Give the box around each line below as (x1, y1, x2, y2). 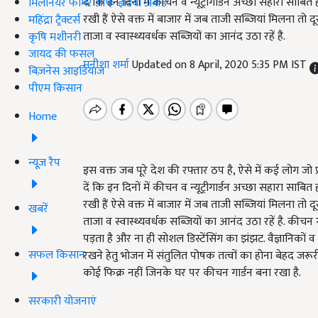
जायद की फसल (28, 44, 94, 64)
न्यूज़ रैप (28, 153, 60, 172)
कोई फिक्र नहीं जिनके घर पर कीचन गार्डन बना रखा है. (83, 263, 301, 283)
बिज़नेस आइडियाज (28, 61, 104, 81)
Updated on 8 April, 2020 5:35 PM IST (132, 55, 309, 75)
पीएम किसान (28, 78, 82, 98)
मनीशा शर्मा (83, 55, 132, 75)
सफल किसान (28, 245, 85, 265)
